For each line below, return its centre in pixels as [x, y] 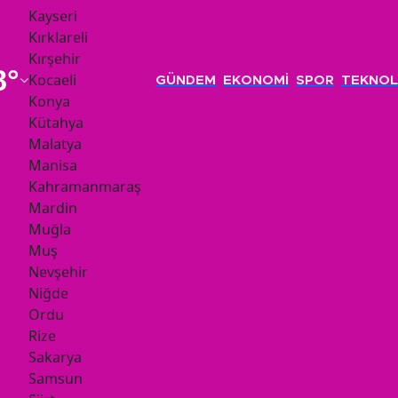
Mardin [53, 208]
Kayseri [53, 16]
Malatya [55, 144]
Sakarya [55, 357]
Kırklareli [58, 37]
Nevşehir [58, 272]
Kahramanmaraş [85, 187]
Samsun [56, 378]
